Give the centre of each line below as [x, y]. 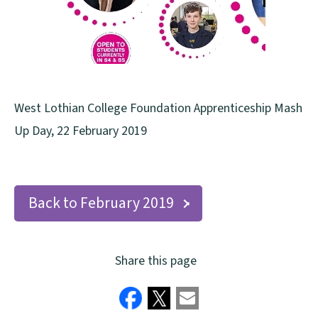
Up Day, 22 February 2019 [81, 131]
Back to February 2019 [101, 204]
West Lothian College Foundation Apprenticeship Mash [158, 109]
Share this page [155, 261]
